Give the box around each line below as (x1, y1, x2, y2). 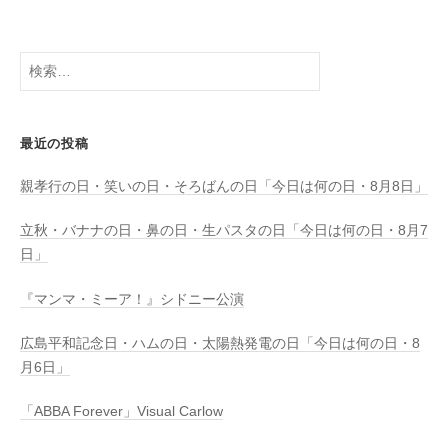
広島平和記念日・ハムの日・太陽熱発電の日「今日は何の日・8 (20, 335, 420, 351)
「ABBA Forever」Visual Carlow (20, 404, 223, 420)
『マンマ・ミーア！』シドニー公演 (20, 291, 244, 307)
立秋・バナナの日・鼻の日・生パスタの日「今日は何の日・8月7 (20, 223, 428, 239)
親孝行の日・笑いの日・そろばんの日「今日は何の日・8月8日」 (20, 179, 428, 195)
